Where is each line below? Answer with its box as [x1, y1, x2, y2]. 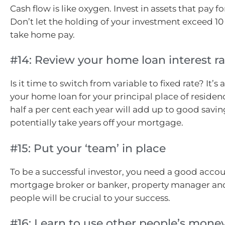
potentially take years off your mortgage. [10, 118, 183, 128]
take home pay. [10, 29, 75, 40]
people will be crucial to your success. [10, 192, 170, 203]
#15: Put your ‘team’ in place [10, 141, 166, 155]
